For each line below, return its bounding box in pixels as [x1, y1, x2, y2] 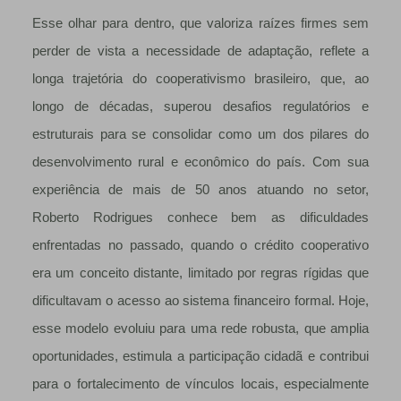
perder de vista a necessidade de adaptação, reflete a [31, 44, 370, 59]
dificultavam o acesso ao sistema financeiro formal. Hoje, [31, 294, 370, 309]
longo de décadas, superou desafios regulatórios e [31, 99, 370, 115]
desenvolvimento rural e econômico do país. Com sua [31, 155, 370, 170]
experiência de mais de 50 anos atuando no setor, [31, 183, 370, 198]
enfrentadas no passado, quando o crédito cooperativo [31, 238, 370, 253]
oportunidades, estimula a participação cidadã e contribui [31, 349, 370, 364]
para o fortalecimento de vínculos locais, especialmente [31, 377, 370, 392]
